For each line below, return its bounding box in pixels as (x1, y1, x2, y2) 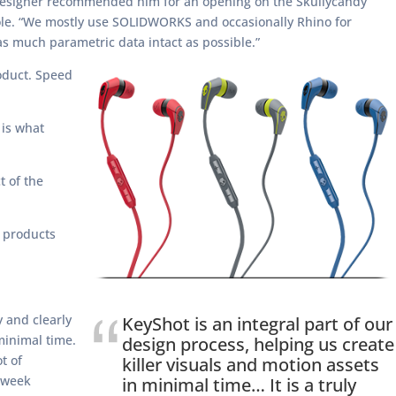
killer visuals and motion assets (122, 353, 379, 377)
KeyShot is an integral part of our (122, 312, 392, 337)
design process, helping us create (122, 332, 394, 357)
